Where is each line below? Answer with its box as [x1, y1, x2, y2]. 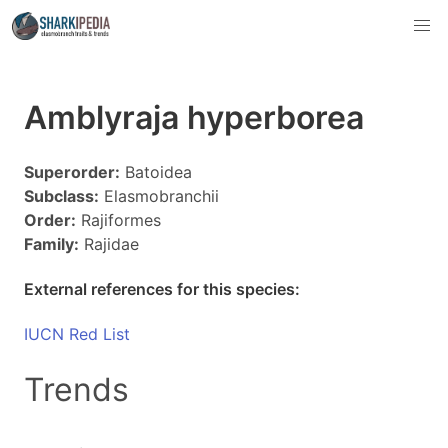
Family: [24, 234, 79, 254]
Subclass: [24, 186, 99, 206]
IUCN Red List [24, 324, 130, 344]
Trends [24, 370, 129, 409]
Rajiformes [76, 210, 161, 230]
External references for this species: [24, 279, 300, 299]
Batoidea [120, 162, 192, 182]
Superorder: [24, 162, 120, 182]
